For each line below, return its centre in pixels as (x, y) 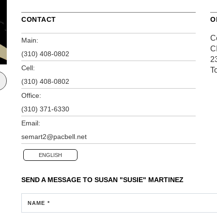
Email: (31, 123)
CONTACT (39, 19)
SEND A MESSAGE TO (58, 179)
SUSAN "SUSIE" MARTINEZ (139, 179)
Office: (31, 95)
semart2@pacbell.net (54, 136)
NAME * (39, 203)
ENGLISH (50, 155)
